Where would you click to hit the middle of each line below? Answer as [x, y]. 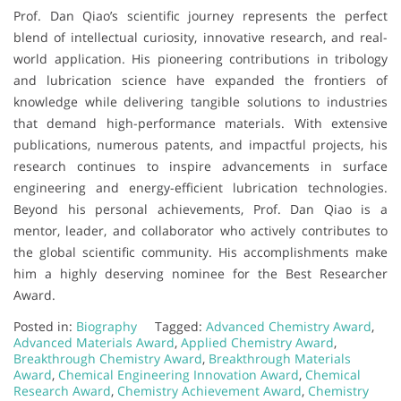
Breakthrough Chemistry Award [108, 358]
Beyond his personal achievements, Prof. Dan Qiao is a [200, 209]
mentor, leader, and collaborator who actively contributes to [200, 230]
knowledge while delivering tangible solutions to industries [200, 101]
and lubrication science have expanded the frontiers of [200, 80]
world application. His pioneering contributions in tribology [200, 58]
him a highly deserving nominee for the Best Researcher [200, 273]
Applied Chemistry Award [257, 342]
